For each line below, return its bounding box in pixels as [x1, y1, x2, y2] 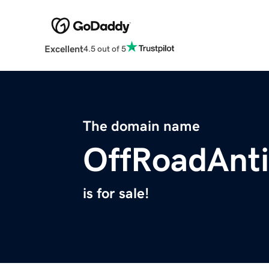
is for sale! [83, 186, 149, 201]
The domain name [83, 119, 200, 134]
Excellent [44, 44, 83, 54]
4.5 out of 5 [83, 44, 126, 53]
